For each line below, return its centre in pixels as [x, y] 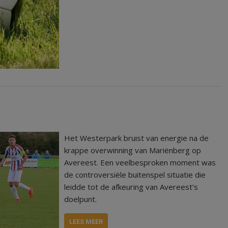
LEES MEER [86, 221]
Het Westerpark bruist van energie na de [137, 138]
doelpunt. [81, 199]
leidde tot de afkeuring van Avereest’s [131, 187]
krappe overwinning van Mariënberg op [133, 150]
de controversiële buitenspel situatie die [135, 174]
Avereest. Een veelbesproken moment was [140, 162]
